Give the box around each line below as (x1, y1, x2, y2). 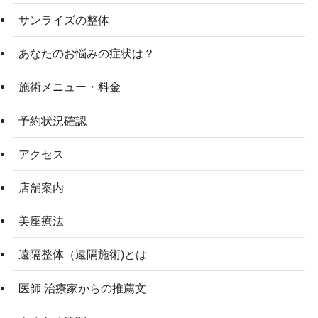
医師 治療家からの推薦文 (18, 281, 146, 295)
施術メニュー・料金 (18, 80, 121, 94)
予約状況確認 (18, 114, 87, 127)
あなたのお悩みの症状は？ (18, 47, 155, 60)
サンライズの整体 (18, 13, 109, 27)
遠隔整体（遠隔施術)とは (18, 248, 147, 261)
